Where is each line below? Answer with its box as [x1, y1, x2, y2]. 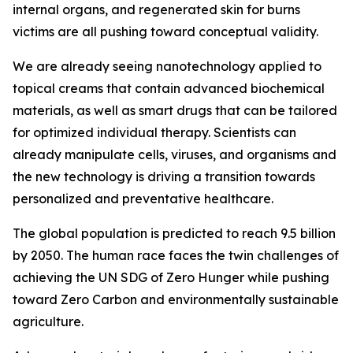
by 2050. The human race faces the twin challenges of [13, 247, 339, 264]
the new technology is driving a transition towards [13, 169, 315, 185]
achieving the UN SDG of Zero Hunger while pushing [13, 269, 329, 286]
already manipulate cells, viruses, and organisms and [13, 147, 336, 163]
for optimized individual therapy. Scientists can [13, 124, 296, 141]
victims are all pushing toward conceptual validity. [13, 24, 321, 40]
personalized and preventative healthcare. [13, 191, 277, 207]
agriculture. [13, 314, 87, 330]
